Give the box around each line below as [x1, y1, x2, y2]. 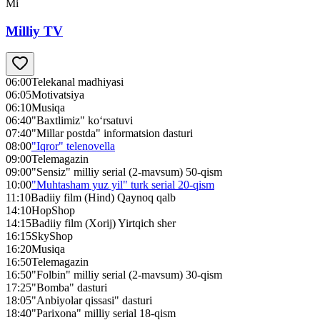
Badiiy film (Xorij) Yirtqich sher [31, 217, 176, 230]
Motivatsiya [31, 89, 84, 101]
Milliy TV [6, 23, 63, 39]
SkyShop [31, 230, 73, 243]
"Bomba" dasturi [31, 281, 107, 294]
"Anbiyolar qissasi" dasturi [31, 294, 152, 307]
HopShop [31, 204, 75, 217]
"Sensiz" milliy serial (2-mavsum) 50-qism [31, 166, 222, 179]
